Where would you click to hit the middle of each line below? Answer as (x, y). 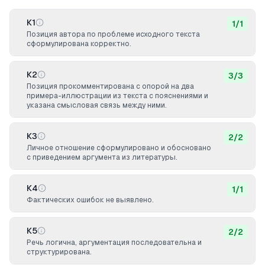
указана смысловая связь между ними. (97, 105)
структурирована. (59, 252)
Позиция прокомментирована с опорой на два (110, 86)
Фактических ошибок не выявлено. (90, 200)
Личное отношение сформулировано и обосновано (119, 148)
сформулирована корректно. (79, 44)
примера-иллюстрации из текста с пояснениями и (117, 96)
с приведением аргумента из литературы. (102, 157)
